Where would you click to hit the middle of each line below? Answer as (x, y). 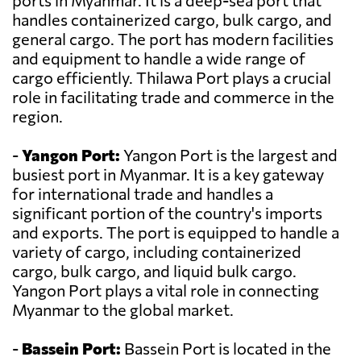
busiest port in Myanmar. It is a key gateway (168, 174)
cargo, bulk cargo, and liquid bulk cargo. (154, 271)
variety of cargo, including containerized (157, 252)
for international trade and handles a (143, 194)
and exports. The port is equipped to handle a (176, 232)
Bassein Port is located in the (226, 349)
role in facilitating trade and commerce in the (173, 97)
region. (37, 116)
